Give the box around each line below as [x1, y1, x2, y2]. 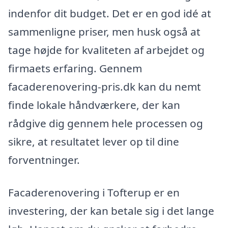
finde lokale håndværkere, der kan [8, 97, 180, 112]
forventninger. [8, 152, 80, 167]
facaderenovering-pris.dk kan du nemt [8, 79, 201, 94]
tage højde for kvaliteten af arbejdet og [8, 42, 205, 57]
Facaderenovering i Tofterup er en [8, 185, 180, 199]
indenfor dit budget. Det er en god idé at [8, 6, 211, 20]
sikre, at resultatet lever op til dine [8, 134, 179, 149]
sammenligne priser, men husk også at [8, 24, 201, 39]
